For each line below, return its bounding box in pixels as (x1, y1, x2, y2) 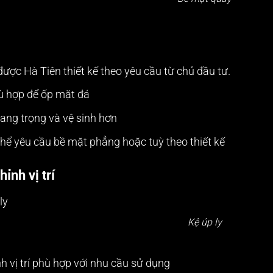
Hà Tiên (24, 65, 62, 77)
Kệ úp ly (187, 216, 222, 228)
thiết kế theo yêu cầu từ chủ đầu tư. (61, 65, 231, 77)
